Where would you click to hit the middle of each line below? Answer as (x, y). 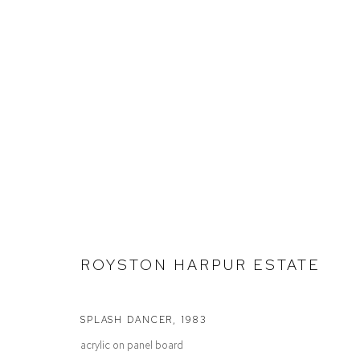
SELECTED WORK (146, 199)
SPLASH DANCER (127, 319)
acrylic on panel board (132, 345)
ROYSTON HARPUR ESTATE (201, 264)
